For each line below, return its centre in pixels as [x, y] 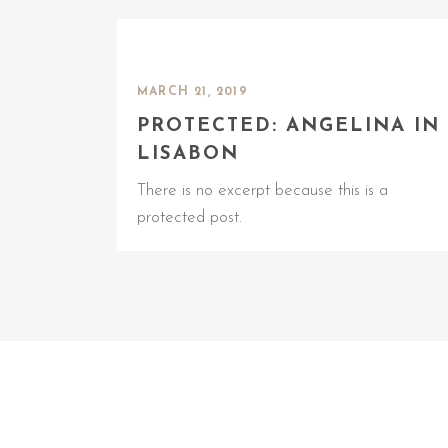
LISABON [188, 154]
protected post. [189, 217]
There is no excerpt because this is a [262, 190]
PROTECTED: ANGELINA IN [288, 126]
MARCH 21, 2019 [192, 92]
